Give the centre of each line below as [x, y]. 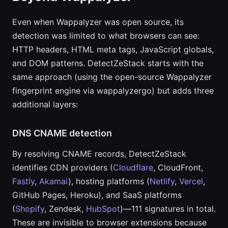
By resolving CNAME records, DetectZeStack [99, 154]
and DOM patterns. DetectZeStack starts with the [108, 63]
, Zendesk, [65, 209]
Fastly [23, 181]
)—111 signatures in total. [168, 209]
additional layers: [45, 104]
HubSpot [103, 209]
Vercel [191, 181]
